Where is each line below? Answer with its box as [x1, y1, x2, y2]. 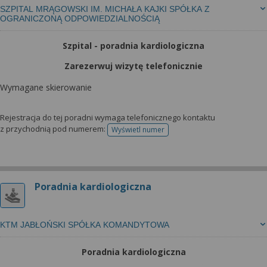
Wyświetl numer [111, 125, 164, 135]
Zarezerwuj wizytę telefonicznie [64, 60, 203, 72]
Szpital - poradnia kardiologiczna [63, 40, 204, 51]
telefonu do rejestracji [137, 128, 212, 139]
